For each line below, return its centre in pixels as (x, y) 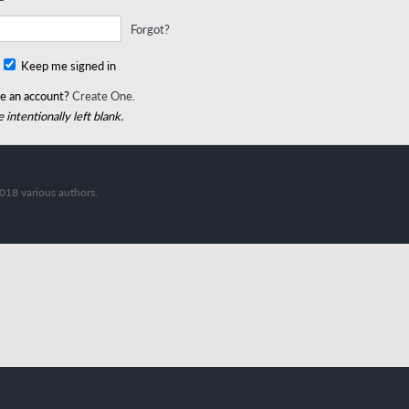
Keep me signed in (67, 66)
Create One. (104, 96)
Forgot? (150, 29)
